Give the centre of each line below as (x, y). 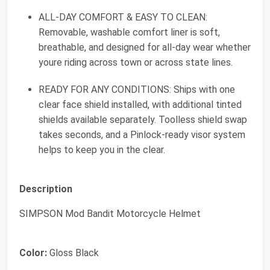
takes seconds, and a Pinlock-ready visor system (142, 135)
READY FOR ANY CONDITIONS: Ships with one (137, 90)
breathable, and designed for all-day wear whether (145, 48)
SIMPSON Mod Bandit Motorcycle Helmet (110, 214)
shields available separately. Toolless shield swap (143, 120)
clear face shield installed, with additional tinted (140, 105)
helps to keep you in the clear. (102, 150)
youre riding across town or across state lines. (136, 63)
